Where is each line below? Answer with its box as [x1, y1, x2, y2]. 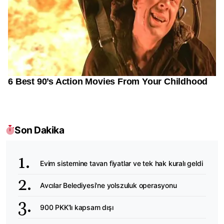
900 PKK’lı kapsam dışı [40, 202, 113, 211]
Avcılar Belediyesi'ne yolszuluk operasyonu [40, 180, 177, 189]
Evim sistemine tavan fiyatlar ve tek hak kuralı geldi [40, 158, 203, 167]
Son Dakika [14, 124, 64, 136]
